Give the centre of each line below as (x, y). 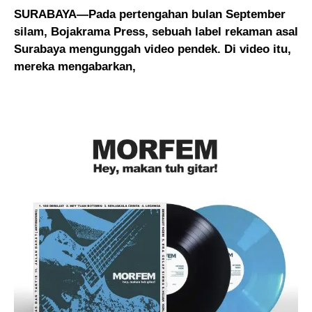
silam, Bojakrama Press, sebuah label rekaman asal (156, 31)
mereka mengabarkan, (75, 66)
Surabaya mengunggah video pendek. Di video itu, (153, 49)
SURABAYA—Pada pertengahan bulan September (150, 14)
